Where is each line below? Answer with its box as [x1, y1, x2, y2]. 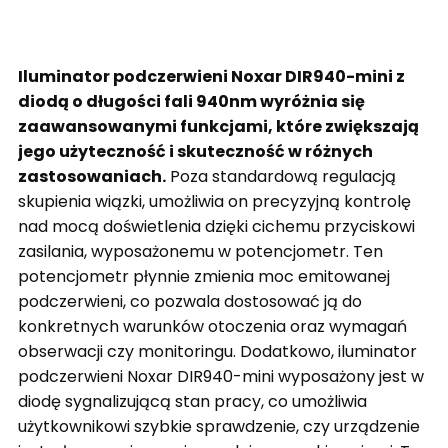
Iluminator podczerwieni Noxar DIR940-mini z [18, 65, 405, 89]
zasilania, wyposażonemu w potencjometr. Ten [18, 240, 383, 264]
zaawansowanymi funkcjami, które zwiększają [18, 115, 419, 139]
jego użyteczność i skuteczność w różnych [18, 140, 373, 164]
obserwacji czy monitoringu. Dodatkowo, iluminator [18, 340, 417, 364]
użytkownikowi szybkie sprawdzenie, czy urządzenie [18, 415, 420, 439]
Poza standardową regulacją [166, 165, 396, 189]
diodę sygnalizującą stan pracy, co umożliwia [18, 390, 367, 414]
